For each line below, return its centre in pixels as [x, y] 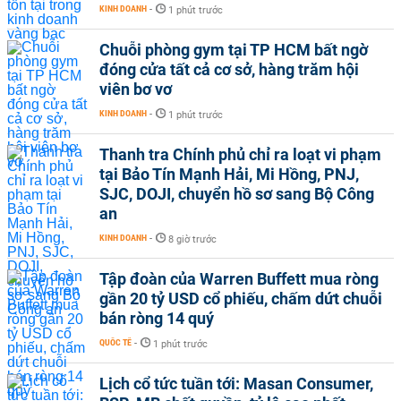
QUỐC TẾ [115, 342]
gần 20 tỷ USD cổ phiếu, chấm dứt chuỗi [241, 299]
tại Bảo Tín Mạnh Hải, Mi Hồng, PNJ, [229, 174]
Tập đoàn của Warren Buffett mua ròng [239, 279]
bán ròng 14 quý [157, 318]
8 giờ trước [192, 239]
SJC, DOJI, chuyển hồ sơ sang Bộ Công [237, 194]
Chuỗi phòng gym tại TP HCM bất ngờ [234, 50]
